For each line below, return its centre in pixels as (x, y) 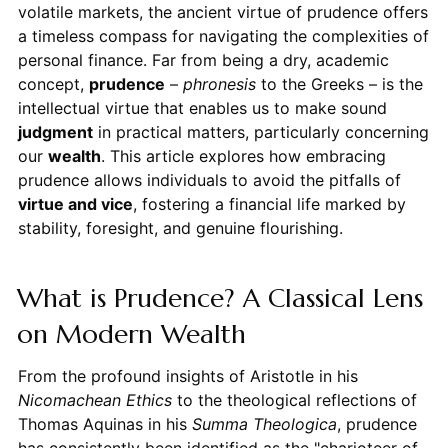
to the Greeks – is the (339, 84)
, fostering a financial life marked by (269, 204)
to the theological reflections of (294, 400)
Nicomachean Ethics (94, 400)
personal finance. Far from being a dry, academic (203, 60)
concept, (53, 84)
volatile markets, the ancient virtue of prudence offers (222, 12)
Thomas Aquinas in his (104, 424)
